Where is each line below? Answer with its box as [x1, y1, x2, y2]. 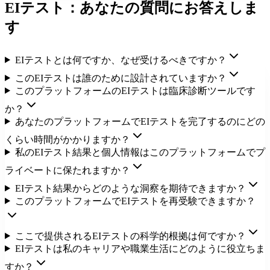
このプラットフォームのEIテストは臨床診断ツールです [14, 85, 256, 96]
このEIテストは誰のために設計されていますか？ [14, 72, 227, 83]
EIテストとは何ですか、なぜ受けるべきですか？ [14, 54, 227, 65]
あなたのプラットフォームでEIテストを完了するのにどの [14, 116, 265, 127]
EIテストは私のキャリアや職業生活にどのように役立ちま [14, 243, 265, 254]
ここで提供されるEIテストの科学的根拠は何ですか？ [14, 230, 246, 241]
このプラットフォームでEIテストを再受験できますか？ [14, 195, 256, 206]
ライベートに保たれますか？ [5, 165, 130, 175]
